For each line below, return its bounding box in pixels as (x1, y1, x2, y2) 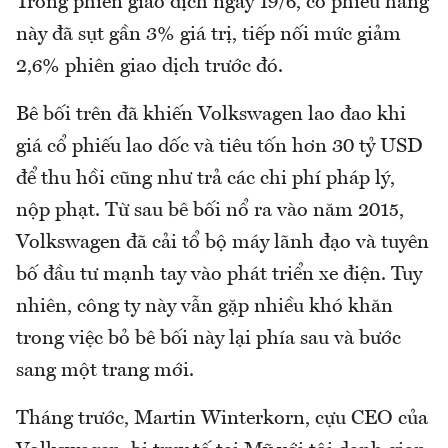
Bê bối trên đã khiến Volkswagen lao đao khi (16, 104, 406, 125)
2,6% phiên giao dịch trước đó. (16, 56, 288, 77)
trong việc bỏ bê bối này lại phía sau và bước (16, 328, 401, 349)
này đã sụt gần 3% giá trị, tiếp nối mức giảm (16, 24, 401, 45)
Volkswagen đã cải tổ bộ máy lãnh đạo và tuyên (16, 232, 429, 253)
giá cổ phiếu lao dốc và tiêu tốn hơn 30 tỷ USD (16, 136, 423, 157)
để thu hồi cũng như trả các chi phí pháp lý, (16, 168, 395, 189)
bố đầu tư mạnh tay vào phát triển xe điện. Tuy (16, 264, 422, 285)
